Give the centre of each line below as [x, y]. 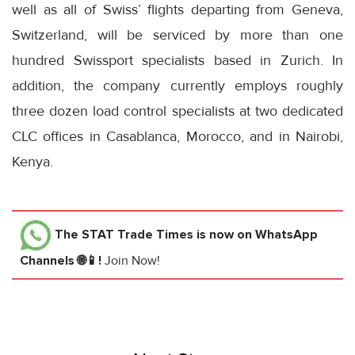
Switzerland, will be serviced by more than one [177, 35]
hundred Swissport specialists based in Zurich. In [177, 61]
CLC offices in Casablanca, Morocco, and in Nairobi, [177, 137]
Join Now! [132, 261]
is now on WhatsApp [256, 235]
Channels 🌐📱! [62, 261]
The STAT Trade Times [124, 235]
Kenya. [32, 162]
